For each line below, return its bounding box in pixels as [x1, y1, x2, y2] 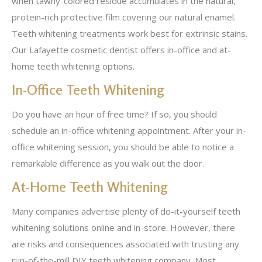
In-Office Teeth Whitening [12, 81, 168, 98]
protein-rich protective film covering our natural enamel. [12, 11, 236, 23]
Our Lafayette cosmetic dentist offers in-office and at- [12, 44, 231, 56]
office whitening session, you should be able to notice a [12, 141, 234, 153]
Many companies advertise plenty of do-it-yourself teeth [12, 205, 240, 217]
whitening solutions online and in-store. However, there [12, 222, 235, 233]
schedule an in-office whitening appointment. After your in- [12, 125, 246, 136]
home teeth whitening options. [12, 60, 135, 72]
